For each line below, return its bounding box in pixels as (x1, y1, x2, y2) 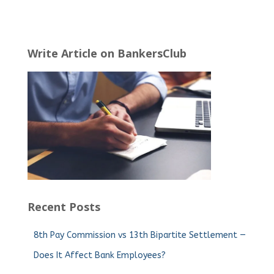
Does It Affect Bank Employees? (34, 250, 166, 261)
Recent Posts (28, 199, 100, 215)
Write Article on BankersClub (28, 46, 187, 61)
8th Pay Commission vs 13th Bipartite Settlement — (34, 230, 246, 241)
